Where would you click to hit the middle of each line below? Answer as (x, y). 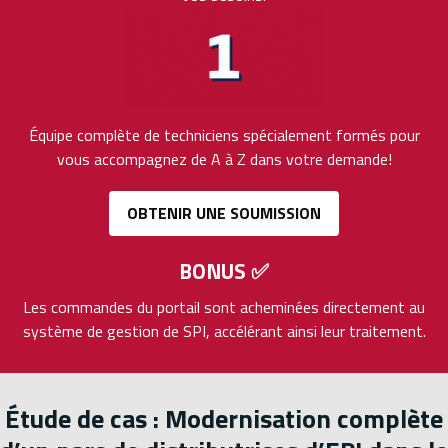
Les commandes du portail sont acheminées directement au (224, 307)
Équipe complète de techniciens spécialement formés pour (224, 134)
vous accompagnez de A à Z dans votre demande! (224, 158)
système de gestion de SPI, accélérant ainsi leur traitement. (224, 331)
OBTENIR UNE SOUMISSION (224, 213)
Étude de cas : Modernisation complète (224, 419)
